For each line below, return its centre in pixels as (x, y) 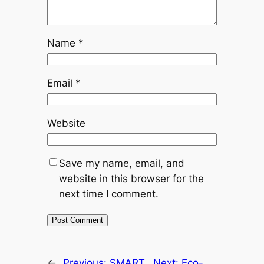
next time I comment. (108, 194)
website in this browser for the (131, 178)
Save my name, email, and (121, 163)
